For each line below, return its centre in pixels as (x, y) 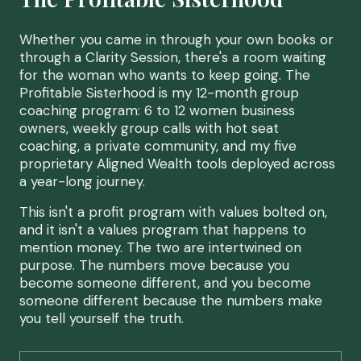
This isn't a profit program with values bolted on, (173, 212)
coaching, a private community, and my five (158, 146)
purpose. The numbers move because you (154, 265)
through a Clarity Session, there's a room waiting (173, 57)
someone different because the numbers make (171, 301)
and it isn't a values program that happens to (163, 230)
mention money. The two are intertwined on (160, 247)
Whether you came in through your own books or (176, 39)
